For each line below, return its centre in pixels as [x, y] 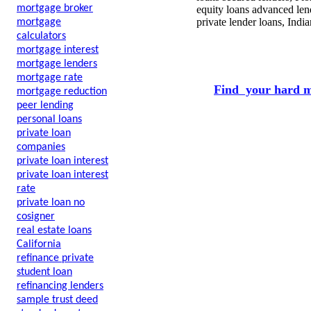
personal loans [49, 119]
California [39, 244]
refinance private [55, 258]
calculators [41, 36]
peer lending [45, 106]
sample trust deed [57, 300]
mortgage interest [58, 50]
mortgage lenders [57, 64]
